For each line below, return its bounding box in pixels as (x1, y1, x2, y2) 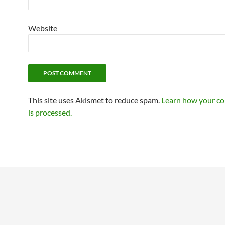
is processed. (28, 107, 72, 118)
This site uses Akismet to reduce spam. (28, 95, 161, 105)
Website (28, 23, 57, 33)
